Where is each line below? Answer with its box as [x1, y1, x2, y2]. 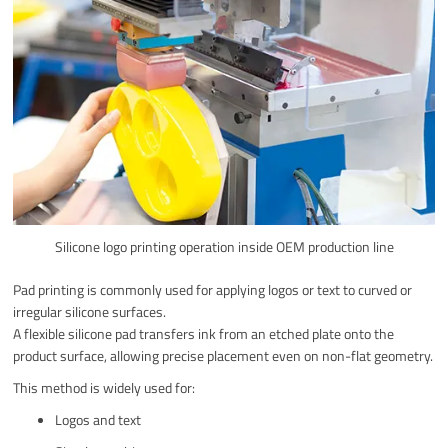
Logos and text [55, 409, 142, 431]
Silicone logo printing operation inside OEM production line [54, 236, 394, 258]
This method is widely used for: [13, 377, 196, 399]
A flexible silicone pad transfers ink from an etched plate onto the [13, 323, 395, 345]
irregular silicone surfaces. [13, 301, 167, 323]
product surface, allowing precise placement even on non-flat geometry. [13, 345, 434, 367]
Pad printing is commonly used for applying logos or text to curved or [13, 279, 413, 301]
